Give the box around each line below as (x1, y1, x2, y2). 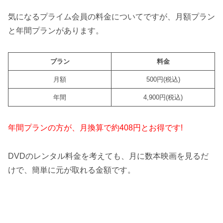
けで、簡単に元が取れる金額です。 (8, 165, 135, 174)
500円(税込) (146, 75, 180, 83)
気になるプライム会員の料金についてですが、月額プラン (8, 12, 215, 21)
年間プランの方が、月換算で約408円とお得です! (8, 123, 183, 132)
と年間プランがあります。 (8, 26, 104, 35)
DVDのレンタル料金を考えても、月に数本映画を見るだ (8, 151, 209, 160)
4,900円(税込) (143, 93, 183, 101)
